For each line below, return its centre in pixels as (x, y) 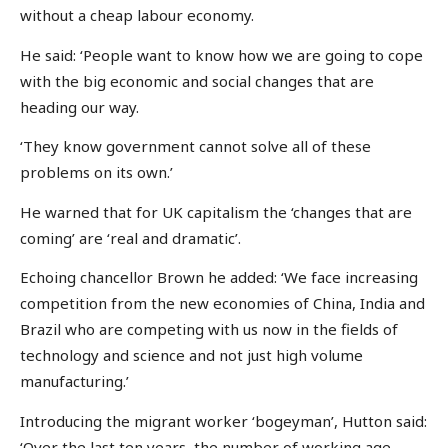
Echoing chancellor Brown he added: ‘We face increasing (219, 277)
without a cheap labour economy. (137, 15)
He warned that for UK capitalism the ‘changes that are (216, 211)
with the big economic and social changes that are (197, 80)
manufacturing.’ (74, 381)
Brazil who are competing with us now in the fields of (209, 329)
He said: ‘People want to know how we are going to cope (221, 54)
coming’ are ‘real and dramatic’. (130, 237)
